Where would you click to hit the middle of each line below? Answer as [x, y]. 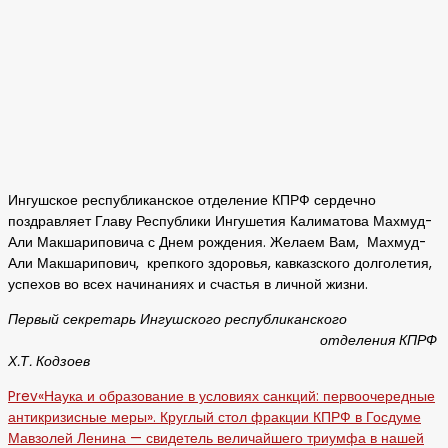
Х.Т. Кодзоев [49, 362]
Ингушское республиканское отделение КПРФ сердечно [192, 201]
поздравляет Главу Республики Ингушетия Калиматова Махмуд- [220, 222]
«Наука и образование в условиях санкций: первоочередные [236, 396]
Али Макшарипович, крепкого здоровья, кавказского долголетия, [220, 264]
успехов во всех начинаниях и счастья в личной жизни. [188, 285]
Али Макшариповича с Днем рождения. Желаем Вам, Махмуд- [217, 243]
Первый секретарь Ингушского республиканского [223, 320]
